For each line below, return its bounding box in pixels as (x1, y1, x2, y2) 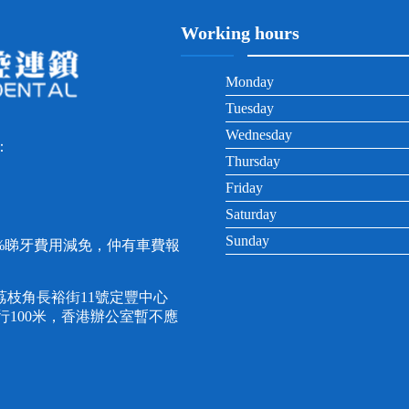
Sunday (225, 232, 269, 248)
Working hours (181, 22, 300, 43)
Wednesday (225, 126, 292, 142)
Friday (225, 179, 263, 195)
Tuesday (225, 100, 274, 116)
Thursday (225, 152, 280, 169)
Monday (225, 73, 274, 89)
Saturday (225, 205, 277, 222)
